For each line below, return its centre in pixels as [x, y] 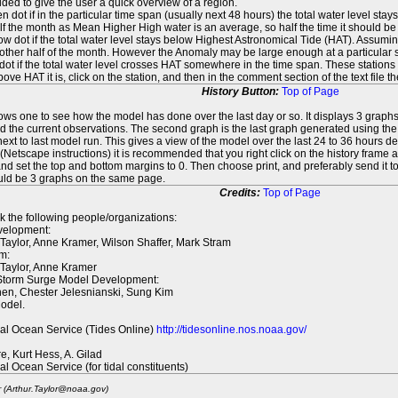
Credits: [241, 193]
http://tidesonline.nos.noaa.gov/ [231, 330]
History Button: [241, 92]
